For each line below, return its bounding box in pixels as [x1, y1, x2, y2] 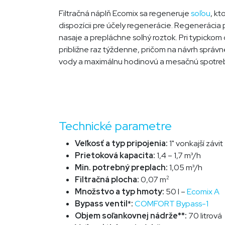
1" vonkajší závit [169, 138, 223, 149]
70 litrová [188, 210, 222, 221]
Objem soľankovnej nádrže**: [75, 210, 188, 221]
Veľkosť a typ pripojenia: [75, 138, 169, 149]
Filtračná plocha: [75, 174, 141, 185]
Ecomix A [187, 186, 219, 197]
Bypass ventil [75, 198, 128, 209]
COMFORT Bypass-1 [135, 198, 208, 209]
